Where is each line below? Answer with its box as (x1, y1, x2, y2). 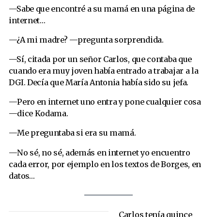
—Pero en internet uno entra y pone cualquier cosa (9, 97, 201, 107)
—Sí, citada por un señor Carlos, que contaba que (9, 54, 192, 64)
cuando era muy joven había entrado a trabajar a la (9, 66, 199, 76)
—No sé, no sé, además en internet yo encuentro (9, 147, 190, 157)
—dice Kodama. (9, 108, 68, 119)
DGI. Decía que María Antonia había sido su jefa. (9, 77, 189, 88)
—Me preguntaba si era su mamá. (9, 128, 136, 138)
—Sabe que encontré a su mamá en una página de (9, 3, 195, 14)
